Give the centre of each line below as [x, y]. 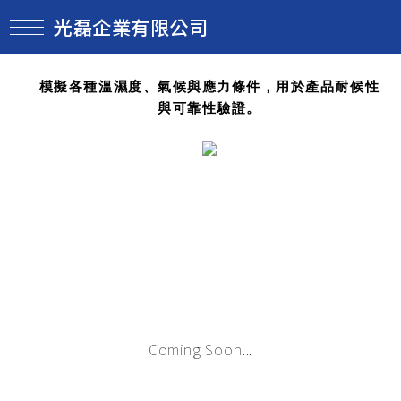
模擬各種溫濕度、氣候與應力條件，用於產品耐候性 [209, 86]
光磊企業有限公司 [135, 27]
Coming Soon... [200, 349]
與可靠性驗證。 [209, 108]
